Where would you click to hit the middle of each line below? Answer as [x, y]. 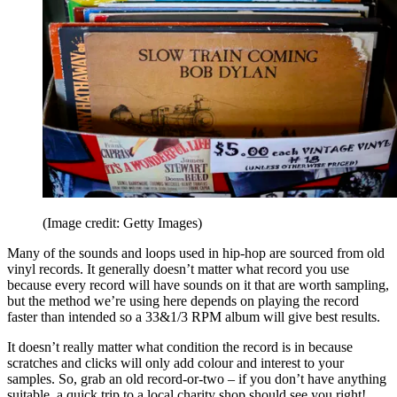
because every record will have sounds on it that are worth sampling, [198, 285]
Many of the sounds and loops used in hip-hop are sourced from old [196, 253]
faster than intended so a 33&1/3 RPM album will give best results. [195, 317]
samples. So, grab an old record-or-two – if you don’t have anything [197, 379]
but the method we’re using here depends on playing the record [183, 301]
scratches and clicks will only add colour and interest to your [175, 363]
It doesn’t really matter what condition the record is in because [180, 347]
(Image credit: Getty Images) [122, 223]
